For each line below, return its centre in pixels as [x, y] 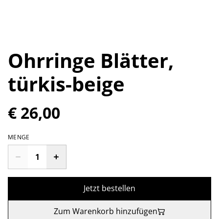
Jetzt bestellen [109, 188]
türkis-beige [66, 84]
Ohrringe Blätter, [91, 60]
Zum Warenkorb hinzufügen [106, 211]
